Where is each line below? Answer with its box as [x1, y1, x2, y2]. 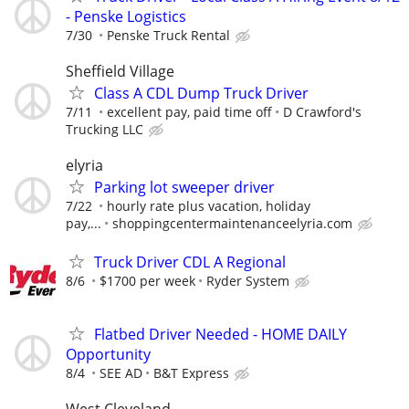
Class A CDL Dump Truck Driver [94, 83, 309, 104]
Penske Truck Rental [107, 26, 230, 44]
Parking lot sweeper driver [94, 177, 275, 198]
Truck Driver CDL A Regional [94, 251, 286, 272]
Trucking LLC [66, 121, 143, 139]
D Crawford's [283, 103, 362, 121]
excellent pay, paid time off [107, 103, 272, 121]
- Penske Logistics [66, 5, 186, 26]
